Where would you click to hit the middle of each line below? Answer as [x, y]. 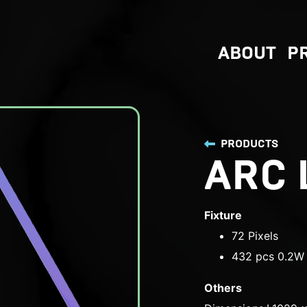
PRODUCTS [250, 144]
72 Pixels [255, 236]
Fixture [223, 216]
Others [223, 288]
